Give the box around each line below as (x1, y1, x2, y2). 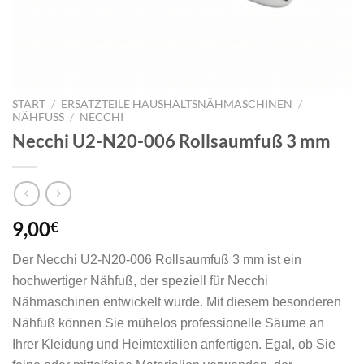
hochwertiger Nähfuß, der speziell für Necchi (12, 274, 268, 288)
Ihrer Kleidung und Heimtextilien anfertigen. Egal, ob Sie (12, 337, 336, 352)
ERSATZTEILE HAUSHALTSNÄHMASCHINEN (61, 97, 293, 110)
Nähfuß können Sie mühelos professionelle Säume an (12, 316, 324, 331)
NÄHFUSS (12, 110, 58, 123)
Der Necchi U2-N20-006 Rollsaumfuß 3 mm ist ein (12, 253, 301, 267)
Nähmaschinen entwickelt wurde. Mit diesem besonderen (12, 295, 341, 310)
